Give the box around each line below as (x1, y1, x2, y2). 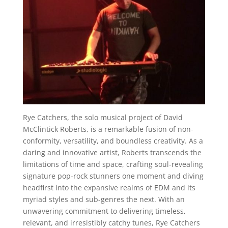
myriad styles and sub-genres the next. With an (22, 194, 185, 204)
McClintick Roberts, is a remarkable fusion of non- (22, 124, 193, 134)
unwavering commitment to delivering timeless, (22, 206, 186, 216)
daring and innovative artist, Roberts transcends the (22, 147, 202, 157)
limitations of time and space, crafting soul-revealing (22, 159, 203, 169)
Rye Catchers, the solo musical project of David (22, 112, 183, 122)
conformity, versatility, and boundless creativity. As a (22, 135, 203, 146)
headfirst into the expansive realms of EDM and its (22, 182, 195, 192)
